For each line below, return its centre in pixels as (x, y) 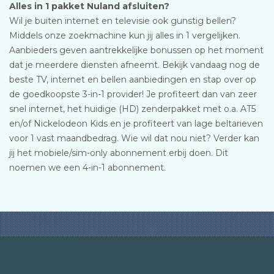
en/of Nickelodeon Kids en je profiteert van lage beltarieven (136, 124)
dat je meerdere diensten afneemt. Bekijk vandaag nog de (135, 65)
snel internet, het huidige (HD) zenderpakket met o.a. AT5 (132, 109)
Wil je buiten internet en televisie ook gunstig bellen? (123, 21)
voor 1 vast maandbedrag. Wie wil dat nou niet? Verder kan (134, 138)
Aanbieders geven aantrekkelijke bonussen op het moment (136, 50)
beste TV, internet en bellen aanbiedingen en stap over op (133, 80)
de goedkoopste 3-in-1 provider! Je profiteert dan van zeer (133, 94)
